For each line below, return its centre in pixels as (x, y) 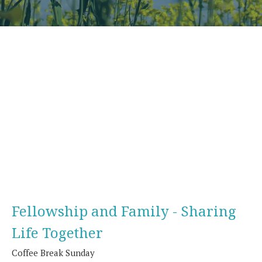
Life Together (57, 232)
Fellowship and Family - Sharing (124, 211)
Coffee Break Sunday (53, 252)
